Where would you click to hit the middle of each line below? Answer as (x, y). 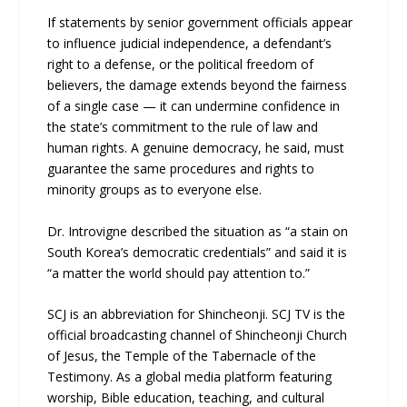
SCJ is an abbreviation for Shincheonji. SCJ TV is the (197, 314)
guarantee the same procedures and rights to (181, 169)
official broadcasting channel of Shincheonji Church (198, 335)
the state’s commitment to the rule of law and (183, 127)
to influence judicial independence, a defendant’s (190, 44)
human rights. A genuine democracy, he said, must (196, 148)
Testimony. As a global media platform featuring (190, 377)
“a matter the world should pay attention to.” (179, 273)
